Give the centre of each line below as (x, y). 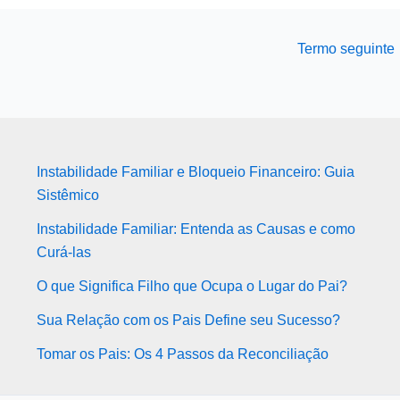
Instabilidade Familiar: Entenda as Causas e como (196, 229)
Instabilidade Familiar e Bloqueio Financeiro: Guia (195, 172)
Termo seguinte (348, 49)
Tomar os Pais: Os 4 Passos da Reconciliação (182, 354)
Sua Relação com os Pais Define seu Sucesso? (188, 321)
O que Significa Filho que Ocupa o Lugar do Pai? (192, 287)
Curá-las (63, 253)
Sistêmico (67, 196)
